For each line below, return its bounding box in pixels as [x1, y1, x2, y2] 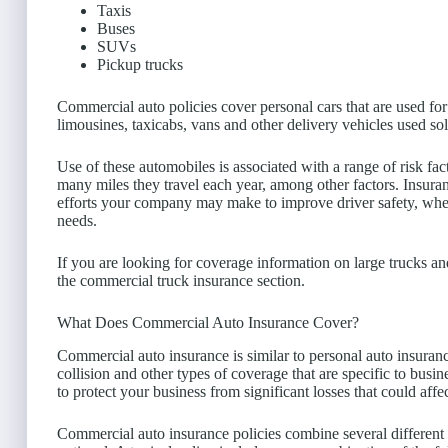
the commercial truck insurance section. [57, 272, 305, 290]
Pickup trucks [97, 56, 183, 74]
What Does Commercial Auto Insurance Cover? [57, 314, 359, 332]
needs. [57, 212, 97, 230]
